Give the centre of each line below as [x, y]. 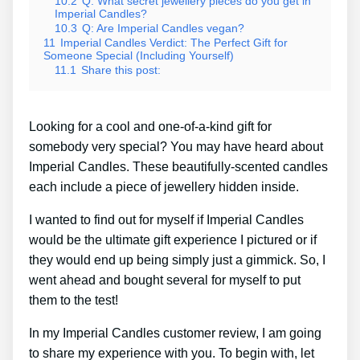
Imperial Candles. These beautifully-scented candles [178, 167]
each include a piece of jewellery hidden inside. [164, 187]
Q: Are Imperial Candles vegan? [163, 29]
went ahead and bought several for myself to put [165, 280]
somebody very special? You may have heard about [176, 147]
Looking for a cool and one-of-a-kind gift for [150, 127]
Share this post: [121, 70]
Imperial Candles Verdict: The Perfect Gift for [174, 43]
